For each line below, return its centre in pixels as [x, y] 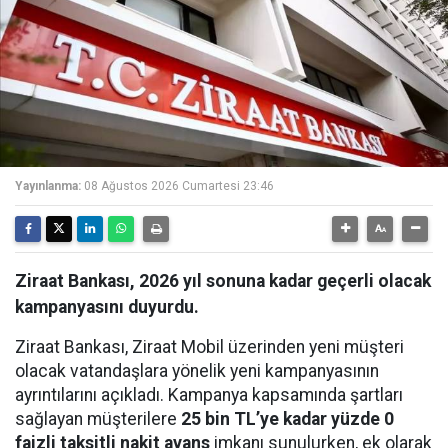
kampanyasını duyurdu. [107, 307]
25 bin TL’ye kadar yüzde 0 [287, 419]
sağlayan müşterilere [98, 419]
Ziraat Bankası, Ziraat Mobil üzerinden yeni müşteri [209, 347]
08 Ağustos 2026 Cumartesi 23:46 [179, 186]
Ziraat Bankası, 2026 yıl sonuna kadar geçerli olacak [223, 281]
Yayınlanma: [48, 186]
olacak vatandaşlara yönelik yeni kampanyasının [197, 371]
